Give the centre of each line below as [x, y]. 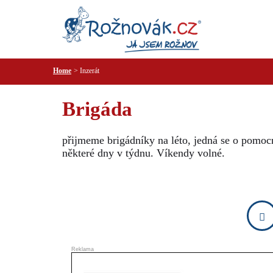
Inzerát [89, 71]
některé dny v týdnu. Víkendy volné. [144, 153]
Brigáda [97, 109]
